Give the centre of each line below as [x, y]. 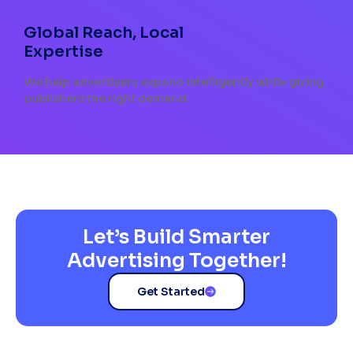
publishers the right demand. [106, 99]
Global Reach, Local [104, 33]
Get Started [171, 292]
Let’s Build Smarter [176, 237]
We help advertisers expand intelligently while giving [174, 82]
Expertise [63, 52]
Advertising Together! [176, 261]
